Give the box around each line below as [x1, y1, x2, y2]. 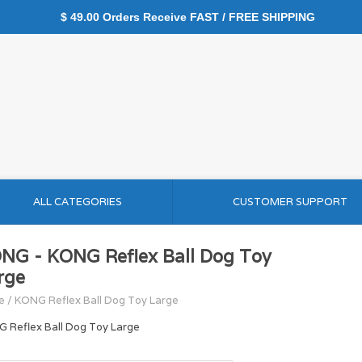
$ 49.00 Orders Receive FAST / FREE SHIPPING [47, 11, 315, 23]
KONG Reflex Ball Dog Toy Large [15, 293, 179, 307]
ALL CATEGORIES [32, 195, 122, 208]
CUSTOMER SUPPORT [232, 195, 347, 208]
